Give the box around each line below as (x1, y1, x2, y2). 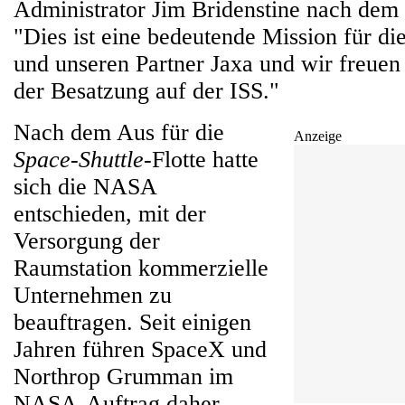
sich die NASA (14, 174, 156, 200)
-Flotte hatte (144, 146, 259, 173)
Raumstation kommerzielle (14, 255, 268, 281)
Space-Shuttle (14, 146, 144, 173)
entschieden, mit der (14, 201, 206, 227)
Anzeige (294, 128, 342, 144)
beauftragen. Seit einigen (14, 309, 251, 335)
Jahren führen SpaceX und (14, 336, 267, 363)
